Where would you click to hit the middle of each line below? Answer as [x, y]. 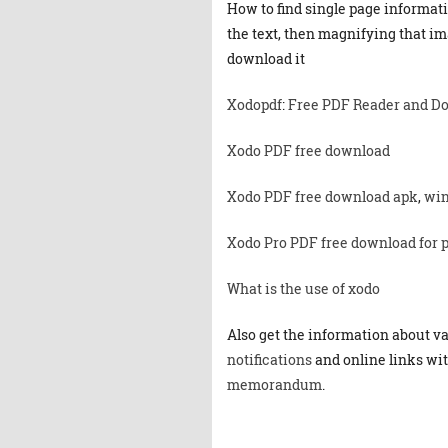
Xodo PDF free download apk [322, 196]
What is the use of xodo [303, 288]
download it [266, 58]
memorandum [274, 384]
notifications [269, 359]
